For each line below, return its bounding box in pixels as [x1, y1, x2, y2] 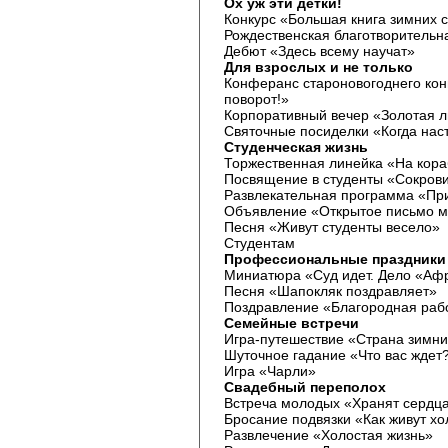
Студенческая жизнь [224, 139, 368, 155]
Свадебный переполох [224, 379, 386, 395]
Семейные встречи [224, 315, 359, 331]
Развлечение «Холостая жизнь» [224, 427, 433, 443]
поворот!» [224, 91, 289, 107]
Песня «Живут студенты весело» [224, 219, 440, 235]
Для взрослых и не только [224, 59, 413, 75]
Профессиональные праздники [224, 251, 446, 267]
